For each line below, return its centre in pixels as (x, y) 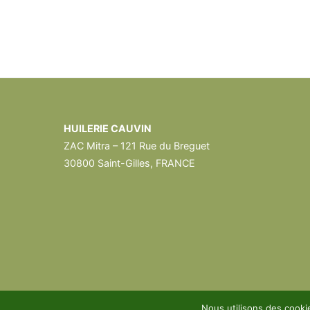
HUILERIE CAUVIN (108, 129)
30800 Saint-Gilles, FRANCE (129, 163)
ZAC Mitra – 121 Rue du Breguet (137, 146)
